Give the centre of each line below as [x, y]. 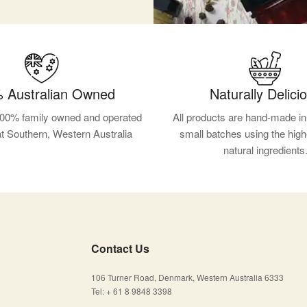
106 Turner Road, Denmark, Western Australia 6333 [187, 277]
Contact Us [120, 248]
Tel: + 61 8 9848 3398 [131, 291]
